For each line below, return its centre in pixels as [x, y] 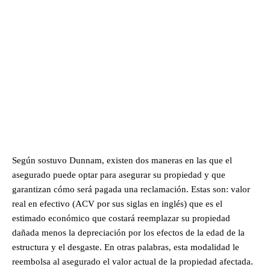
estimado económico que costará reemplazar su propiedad [121, 218]
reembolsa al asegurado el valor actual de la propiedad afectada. [133, 262]
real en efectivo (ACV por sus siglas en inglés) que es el [117, 204]
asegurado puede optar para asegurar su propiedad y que [119, 175]
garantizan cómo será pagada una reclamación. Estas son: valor [131, 190]
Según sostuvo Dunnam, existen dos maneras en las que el [122, 161]
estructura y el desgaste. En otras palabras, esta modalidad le [126, 247]
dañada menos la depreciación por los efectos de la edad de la [128, 233]
